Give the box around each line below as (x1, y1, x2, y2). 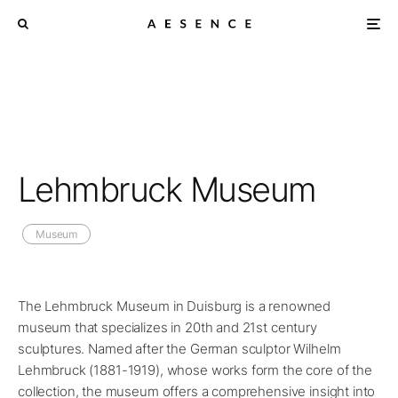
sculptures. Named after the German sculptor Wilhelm (18, 340, 341, 357)
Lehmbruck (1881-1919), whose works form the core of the (18, 362, 372, 378)
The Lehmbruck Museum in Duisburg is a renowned (18, 298, 331, 314)
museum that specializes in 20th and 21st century (18, 319, 317, 336)
